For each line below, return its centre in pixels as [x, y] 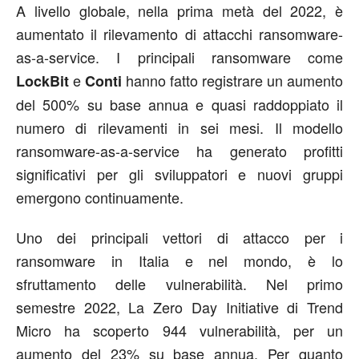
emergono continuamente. [100, 197]
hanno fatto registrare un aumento [232, 80]
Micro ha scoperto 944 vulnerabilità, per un [179, 330]
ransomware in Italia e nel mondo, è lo [179, 260]
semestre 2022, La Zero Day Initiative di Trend [179, 307]
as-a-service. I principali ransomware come [179, 56]
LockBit [42, 81]
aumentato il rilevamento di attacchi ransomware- [179, 33]
